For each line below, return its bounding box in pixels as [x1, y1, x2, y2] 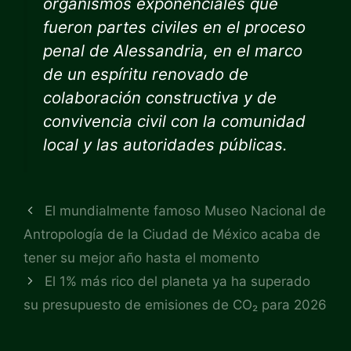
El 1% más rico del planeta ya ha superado [45, 273, 311, 289]
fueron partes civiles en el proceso [43, 17, 306, 37]
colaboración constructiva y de [43, 88, 277, 107]
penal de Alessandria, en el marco [43, 41, 302, 60]
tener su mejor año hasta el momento [24, 250, 259, 266]
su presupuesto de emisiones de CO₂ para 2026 [24, 297, 327, 313]
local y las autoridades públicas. [43, 135, 288, 154]
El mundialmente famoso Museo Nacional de [45, 203, 327, 219]
